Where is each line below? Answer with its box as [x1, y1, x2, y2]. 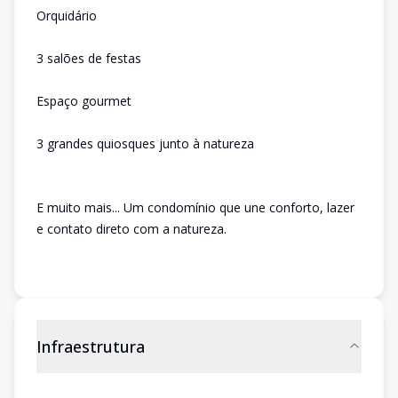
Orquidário [36, 7, 97, 24]
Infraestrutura [36, 336, 145, 357]
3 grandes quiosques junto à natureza [36, 135, 254, 152]
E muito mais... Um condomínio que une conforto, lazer [36, 199, 354, 216]
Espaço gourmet [36, 92, 131, 109]
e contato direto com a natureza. [36, 220, 227, 237]
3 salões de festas [36, 50, 141, 67]
